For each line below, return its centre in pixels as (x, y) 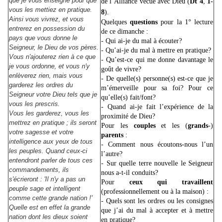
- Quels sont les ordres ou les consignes (157, 201)
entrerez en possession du (47, 29)
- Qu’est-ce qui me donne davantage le (157, 60)
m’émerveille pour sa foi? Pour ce (157, 88)
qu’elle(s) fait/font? (128, 98)
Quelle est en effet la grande (50, 208)
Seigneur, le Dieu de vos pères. (54, 48)
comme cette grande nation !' (51, 198)
